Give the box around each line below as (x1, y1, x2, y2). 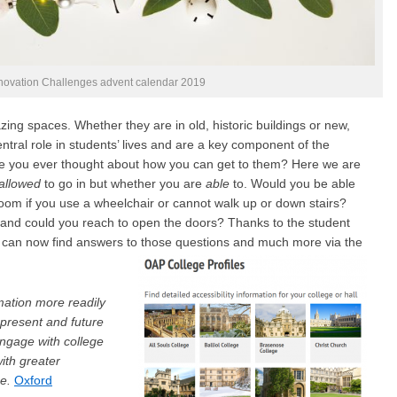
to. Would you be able (233, 176, 355, 191)
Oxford (14, 373, 52, 387)
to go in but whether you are (41, 176, 206, 191)
